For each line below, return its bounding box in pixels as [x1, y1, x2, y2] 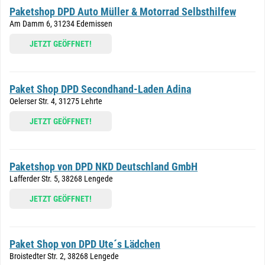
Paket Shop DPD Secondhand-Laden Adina [9, 83, 191, 95]
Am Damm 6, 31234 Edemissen [9, 19, 112, 28]
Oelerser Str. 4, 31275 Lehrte [9, 96, 102, 106]
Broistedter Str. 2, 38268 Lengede [9, 251, 119, 261]
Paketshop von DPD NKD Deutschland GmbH [9, 160, 198, 173]
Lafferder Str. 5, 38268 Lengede [9, 174, 113, 183]
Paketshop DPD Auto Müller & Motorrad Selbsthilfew [9, 5, 236, 18]
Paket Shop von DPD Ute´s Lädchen [9, 238, 160, 250]
